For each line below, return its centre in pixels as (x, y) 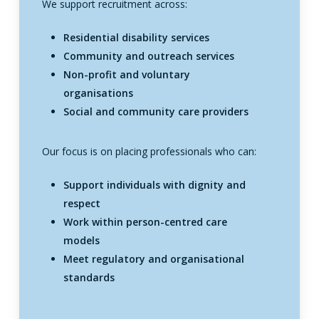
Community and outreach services (148, 56)
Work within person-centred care (145, 221)
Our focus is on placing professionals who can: (149, 151)
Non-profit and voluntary (126, 74)
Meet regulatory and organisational (153, 258)
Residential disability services (136, 37)
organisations (98, 93)
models (81, 240)
